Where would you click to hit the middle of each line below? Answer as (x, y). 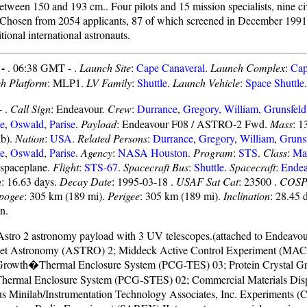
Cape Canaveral (171, 67)
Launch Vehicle (206, 83)
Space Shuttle (275, 83)
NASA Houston (153, 152)
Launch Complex (248, 67)
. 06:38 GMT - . (44, 67)
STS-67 (101, 167)
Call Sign (30, 109)
